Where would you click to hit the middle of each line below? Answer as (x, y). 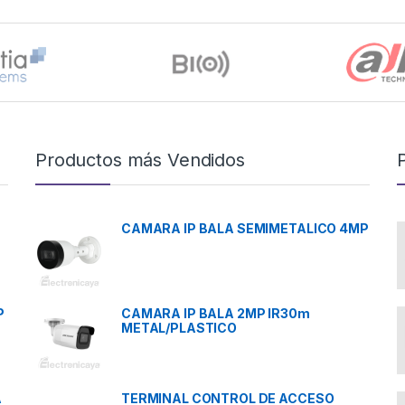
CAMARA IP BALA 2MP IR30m (216, 313)
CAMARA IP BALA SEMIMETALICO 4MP (245, 229)
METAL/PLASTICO (179, 327)
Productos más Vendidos (140, 160)
